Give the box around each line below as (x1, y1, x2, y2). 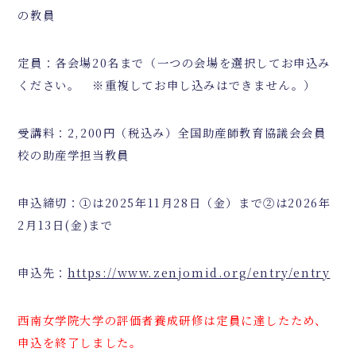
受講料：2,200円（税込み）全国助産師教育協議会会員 (17, 124, 327, 141)
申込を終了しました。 (17, 334, 142, 351)
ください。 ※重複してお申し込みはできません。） (17, 76, 316, 94)
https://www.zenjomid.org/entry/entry (67, 264, 331, 281)
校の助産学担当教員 (17, 146, 130, 164)
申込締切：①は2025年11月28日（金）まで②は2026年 (17, 194, 331, 211)
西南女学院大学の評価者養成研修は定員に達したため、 (17, 311, 327, 329)
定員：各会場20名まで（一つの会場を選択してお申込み (17, 54, 331, 72)
